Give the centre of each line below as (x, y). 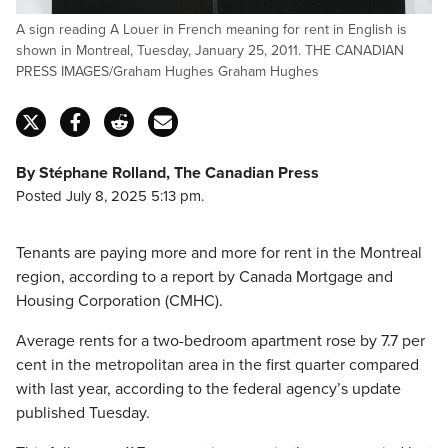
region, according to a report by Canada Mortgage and (204, 277)
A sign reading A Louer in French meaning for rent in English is (211, 29)
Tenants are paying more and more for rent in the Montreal (219, 253)
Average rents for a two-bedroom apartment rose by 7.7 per (220, 341)
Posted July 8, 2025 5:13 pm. (110, 196)
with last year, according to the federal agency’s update (208, 389)
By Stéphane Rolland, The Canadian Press (167, 173)
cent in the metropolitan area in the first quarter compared (217, 365)
